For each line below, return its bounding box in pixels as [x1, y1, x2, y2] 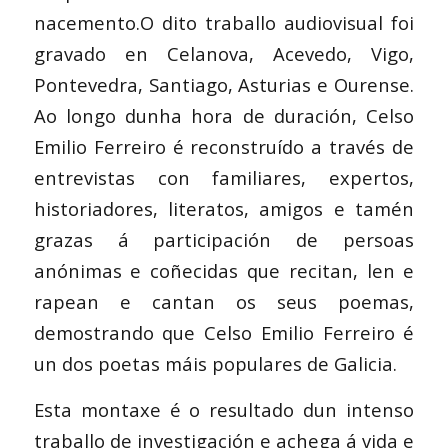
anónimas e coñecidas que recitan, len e [33, 257, 415, 283]
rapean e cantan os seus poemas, [33, 288, 415, 314]
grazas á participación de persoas [33, 226, 415, 252]
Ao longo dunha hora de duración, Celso [33, 102, 415, 128]
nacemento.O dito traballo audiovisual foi [33, 9, 415, 35]
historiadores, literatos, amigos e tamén [33, 195, 415, 221]
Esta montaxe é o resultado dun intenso [33, 397, 415, 423]
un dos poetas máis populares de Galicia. [33, 350, 397, 376]
